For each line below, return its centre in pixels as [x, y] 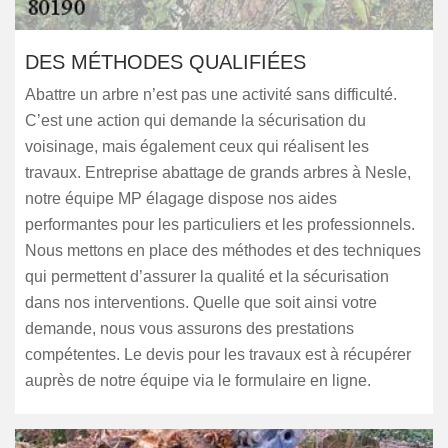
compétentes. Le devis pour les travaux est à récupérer [218, 354]
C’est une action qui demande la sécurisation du [195, 120]
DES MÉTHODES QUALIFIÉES [165, 62]
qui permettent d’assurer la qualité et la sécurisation [207, 276]
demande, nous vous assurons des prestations [189, 328]
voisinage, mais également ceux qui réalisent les [197, 146]
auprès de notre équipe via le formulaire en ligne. [198, 380]
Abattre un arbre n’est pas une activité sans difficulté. [211, 94]
